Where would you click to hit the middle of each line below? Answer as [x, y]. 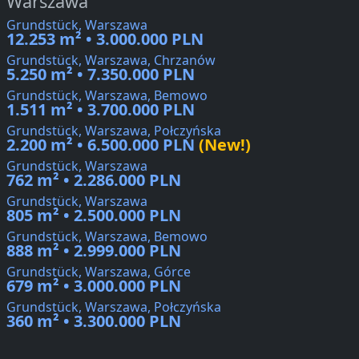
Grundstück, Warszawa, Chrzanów [111, 61]
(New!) [223, 145]
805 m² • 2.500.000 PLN [94, 216]
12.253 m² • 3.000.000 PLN [105, 39]
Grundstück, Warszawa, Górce [99, 272]
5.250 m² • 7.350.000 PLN [101, 75]
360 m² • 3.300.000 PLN [94, 321]
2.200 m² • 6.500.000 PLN [101, 145]
